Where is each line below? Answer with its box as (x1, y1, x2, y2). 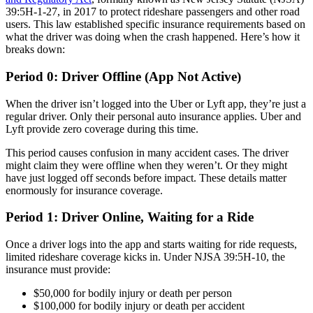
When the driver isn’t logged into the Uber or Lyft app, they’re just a (6, 97, 306, 110)
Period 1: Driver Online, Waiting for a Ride (6, 210, 254, 225)
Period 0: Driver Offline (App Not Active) (6, 69, 241, 85)
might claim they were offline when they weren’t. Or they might (6, 159, 287, 171)
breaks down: (6, 43, 65, 56)
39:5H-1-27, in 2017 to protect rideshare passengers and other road (6, 6, 300, 18)
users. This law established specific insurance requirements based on (6, 18, 305, 31)
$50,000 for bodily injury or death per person (34, 287, 232, 300)
